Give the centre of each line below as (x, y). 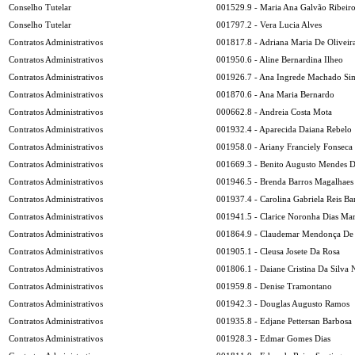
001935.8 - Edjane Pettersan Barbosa (284, 321)
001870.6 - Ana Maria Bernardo (275, 94)
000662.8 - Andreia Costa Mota (274, 112)
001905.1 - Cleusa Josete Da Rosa (278, 251)
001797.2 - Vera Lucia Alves (269, 25)
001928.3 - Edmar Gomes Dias (273, 338)
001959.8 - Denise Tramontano (274, 286)
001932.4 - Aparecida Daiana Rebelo (284, 129)
